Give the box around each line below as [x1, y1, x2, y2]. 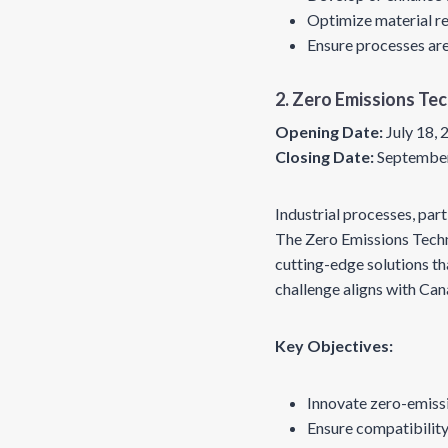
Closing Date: [275, 147, 374, 166]
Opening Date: [275, 122, 383, 141]
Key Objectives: [275, 336, 393, 355]
